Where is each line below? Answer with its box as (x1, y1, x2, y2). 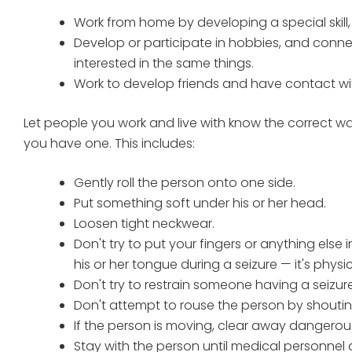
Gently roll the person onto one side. (74, 174, 295, 192)
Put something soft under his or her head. (74, 194, 326, 213)
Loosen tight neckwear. (74, 214, 214, 233)
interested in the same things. (74, 54, 254, 73)
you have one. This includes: (24, 134, 195, 153)
